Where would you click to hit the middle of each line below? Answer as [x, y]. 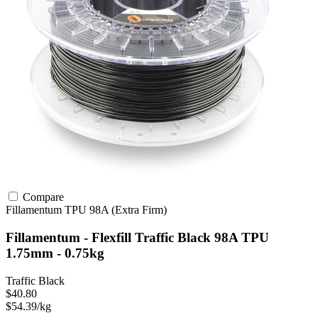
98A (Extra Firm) [128, 210]
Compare [42, 197]
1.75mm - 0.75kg [55, 253]
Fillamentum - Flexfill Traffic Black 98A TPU [137, 238]
